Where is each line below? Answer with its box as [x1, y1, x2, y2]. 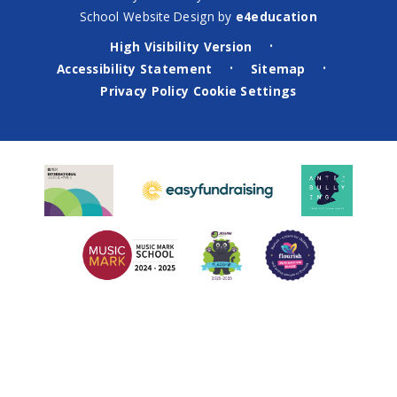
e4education [235, 7, 317, 25]
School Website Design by [80, 7, 236, 25]
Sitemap [250, 59, 306, 77]
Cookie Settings [192, 82, 297, 99]
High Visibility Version [110, 37, 253, 55]
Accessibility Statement [57, 59, 213, 77]
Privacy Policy [100, 82, 190, 99]
